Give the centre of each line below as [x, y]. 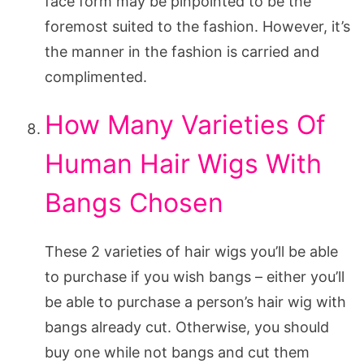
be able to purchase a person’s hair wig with [195, 301]
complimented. [96, 76]
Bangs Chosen [134, 202]
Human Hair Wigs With [183, 163]
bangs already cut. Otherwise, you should [187, 327]
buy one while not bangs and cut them [177, 352]
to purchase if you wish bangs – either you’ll [195, 276]
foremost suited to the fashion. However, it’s [197, 26]
